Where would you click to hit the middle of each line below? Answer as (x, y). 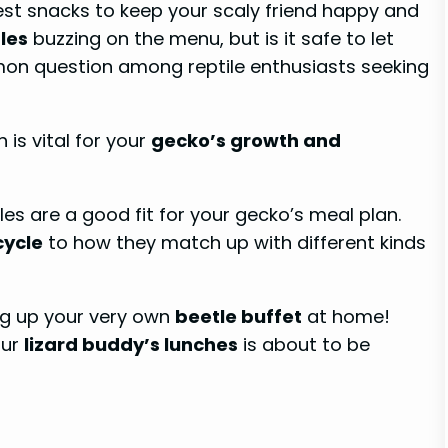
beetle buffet (238, 316)
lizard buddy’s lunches (131, 344)
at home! (346, 316)
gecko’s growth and (246, 140)
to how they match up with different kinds (234, 242)
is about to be (304, 344)
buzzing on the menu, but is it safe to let (211, 38)
